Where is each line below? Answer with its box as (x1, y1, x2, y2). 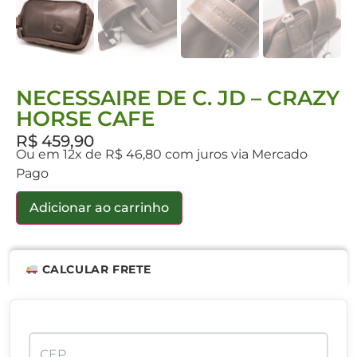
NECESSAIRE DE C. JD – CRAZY (16, 84, 339, 111)
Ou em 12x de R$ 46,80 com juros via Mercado (16, 146, 308, 162)
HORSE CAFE (16, 105, 155, 131)
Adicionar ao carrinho (29, 199, 169, 215)
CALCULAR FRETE (37, 261, 151, 277)
